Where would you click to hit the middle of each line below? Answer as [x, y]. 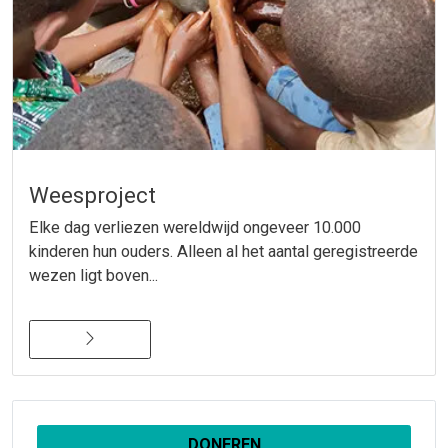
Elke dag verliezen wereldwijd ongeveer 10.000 [195, 228]
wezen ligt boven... [93, 276]
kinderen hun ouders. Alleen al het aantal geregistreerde [223, 252]
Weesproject [92, 195]
